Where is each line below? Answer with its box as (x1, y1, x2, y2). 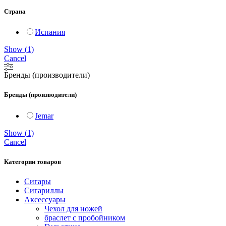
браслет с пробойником (44, 213, 125, 222)
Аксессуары (24, 195, 66, 204)
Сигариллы (24, 186, 64, 195)
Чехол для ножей (44, 204, 102, 213)
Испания (35, 28, 65, 37)
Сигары (24, 177, 51, 186)
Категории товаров (4, 157, 61, 165)
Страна (4, 8, 26, 16)
